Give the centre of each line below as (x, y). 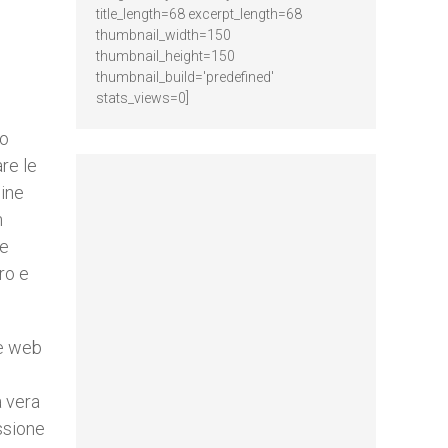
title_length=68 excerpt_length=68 (199, 14)
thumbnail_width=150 (163, 35)
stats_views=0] (142, 98)
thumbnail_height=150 (165, 56)
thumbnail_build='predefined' (185, 77)
